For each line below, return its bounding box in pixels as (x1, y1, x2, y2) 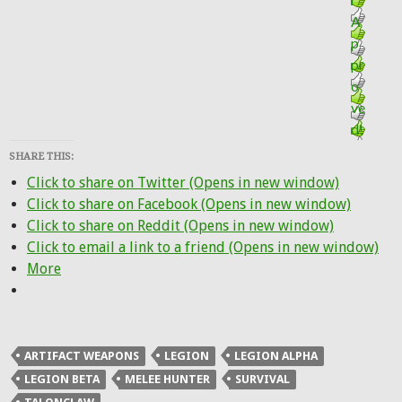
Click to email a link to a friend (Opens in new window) (27, 239, 379, 256)
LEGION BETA (24, 372, 100, 386)
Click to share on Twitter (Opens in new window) (27, 174, 339, 191)
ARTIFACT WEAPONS (24, 349, 139, 363)
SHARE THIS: (9, 151, 74, 162)
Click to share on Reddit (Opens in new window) (27, 217, 334, 234)
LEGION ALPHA (234, 349, 318, 363)
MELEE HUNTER (125, 372, 210, 386)
